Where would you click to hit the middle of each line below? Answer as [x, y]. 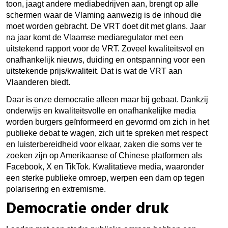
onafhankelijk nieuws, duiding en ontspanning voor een [106, 60]
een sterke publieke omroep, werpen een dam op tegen [105, 178]
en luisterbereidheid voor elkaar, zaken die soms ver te [104, 144]
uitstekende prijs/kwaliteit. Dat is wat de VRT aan [94, 71]
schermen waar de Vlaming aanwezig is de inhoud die [104, 15]
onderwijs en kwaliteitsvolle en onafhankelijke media [101, 110]
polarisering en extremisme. [56, 189]
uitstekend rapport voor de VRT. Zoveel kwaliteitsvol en [105, 48]
